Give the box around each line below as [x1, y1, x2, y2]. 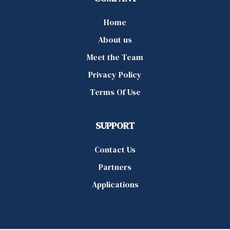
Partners [99, 161, 131, 172]
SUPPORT [95, 119, 135, 132]
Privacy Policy [88, 68, 142, 80]
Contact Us [94, 143, 136, 155]
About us [98, 33, 132, 45]
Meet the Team [87, 51, 143, 63]
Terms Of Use [89, 86, 141, 98]
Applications [91, 178, 139, 190]
